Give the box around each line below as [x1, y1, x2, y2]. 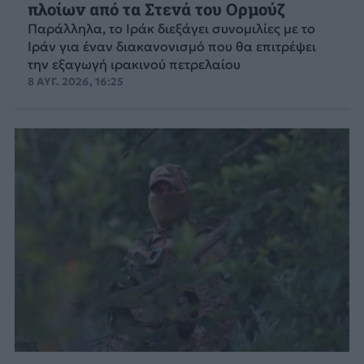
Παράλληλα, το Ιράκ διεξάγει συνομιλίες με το [27, 20, 315, 37]
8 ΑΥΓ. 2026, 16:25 [27, 75, 123, 89]
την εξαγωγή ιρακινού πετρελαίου [27, 56, 240, 73]
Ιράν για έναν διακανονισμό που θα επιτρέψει [27, 38, 316, 55]
